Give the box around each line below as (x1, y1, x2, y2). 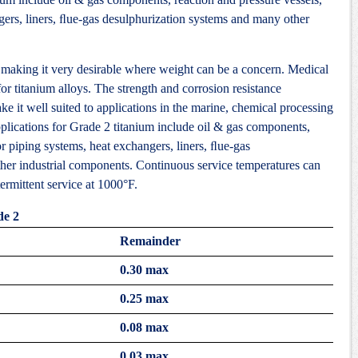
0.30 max (120, 263, 169, 276)
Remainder (120, 234, 181, 248)
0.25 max (120, 292, 169, 305)
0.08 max (120, 320, 169, 334)
